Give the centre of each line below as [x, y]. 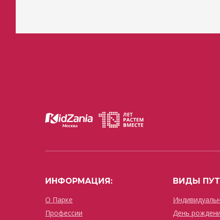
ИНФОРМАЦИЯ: [79, 181]
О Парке [59, 200]
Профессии [64, 213]
